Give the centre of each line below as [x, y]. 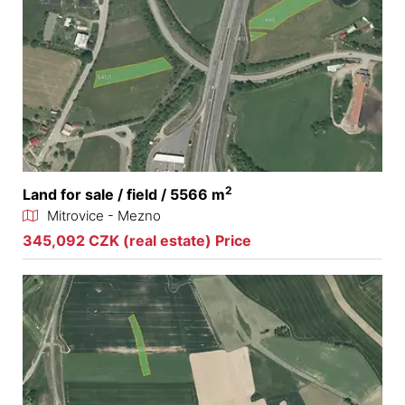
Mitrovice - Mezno [104, 216]
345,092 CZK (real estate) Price [137, 241]
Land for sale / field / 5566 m [124, 195]
